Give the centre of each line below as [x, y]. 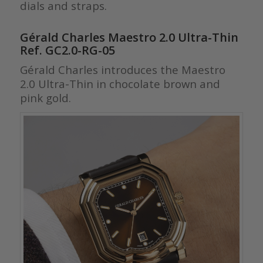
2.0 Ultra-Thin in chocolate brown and [120, 84]
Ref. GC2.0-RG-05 [67, 50]
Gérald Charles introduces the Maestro [122, 70]
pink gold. [45, 98]
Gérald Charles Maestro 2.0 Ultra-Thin [129, 38]
